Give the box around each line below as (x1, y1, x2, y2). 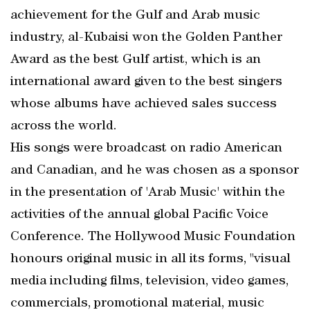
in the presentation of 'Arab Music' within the (10, 186, 285, 200)
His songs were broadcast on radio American (10, 142, 282, 156)
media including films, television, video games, (10, 275, 289, 289)
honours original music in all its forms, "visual (10, 253, 291, 266)
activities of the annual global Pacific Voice (10, 208, 268, 222)
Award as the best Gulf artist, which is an (10, 53, 261, 67)
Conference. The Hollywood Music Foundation (10, 230, 295, 244)
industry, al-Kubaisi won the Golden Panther (10, 31, 282, 45)
